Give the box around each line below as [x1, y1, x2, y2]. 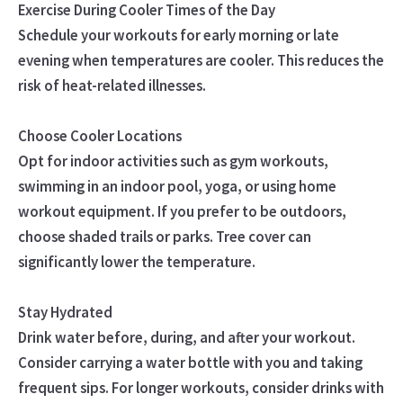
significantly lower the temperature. [17, 251, 255, 272]
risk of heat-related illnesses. [17, 75, 206, 95]
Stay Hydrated [17, 301, 112, 322]
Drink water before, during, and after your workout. [17, 327, 355, 347]
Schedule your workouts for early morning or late [17, 24, 339, 45]
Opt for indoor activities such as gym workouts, [17, 150, 328, 171]
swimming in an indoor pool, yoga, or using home [17, 175, 336, 196]
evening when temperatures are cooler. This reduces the [17, 49, 384, 70]
